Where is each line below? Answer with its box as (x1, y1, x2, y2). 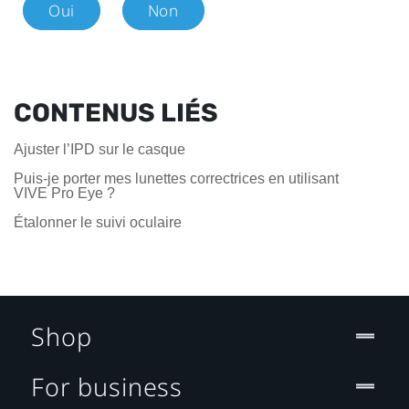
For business (31, 369, 184, 404)
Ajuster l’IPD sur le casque (14, 141, 185, 157)
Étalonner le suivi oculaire (14, 214, 182, 230)
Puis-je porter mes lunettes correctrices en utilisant (14, 170, 339, 186)
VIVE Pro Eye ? (14, 184, 115, 201)
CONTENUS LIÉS (14, 97, 218, 128)
